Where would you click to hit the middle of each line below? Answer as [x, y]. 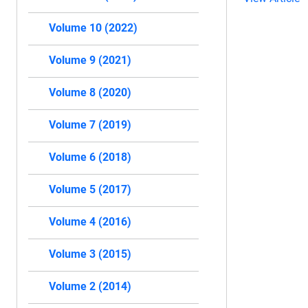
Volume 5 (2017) [90, 189]
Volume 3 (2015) [90, 254]
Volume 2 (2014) [90, 286]
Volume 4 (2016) [90, 221]
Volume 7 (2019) [90, 124]
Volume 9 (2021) [90, 60]
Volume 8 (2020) [90, 92]
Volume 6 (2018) [90, 157]
